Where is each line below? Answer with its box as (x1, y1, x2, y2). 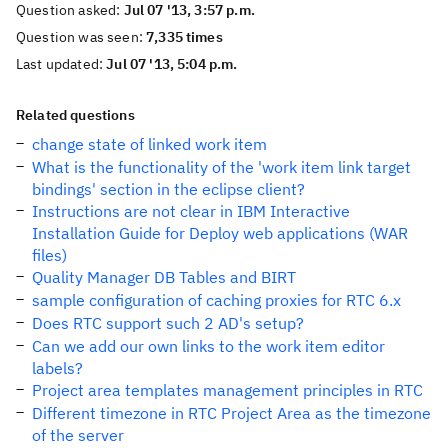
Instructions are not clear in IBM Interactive (32, 201, 350, 221)
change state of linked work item (32, 134, 267, 154)
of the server (32, 425, 124, 445)
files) (32, 245, 67, 265)
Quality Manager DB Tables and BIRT (32, 267, 296, 287)
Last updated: (16, 55, 107, 73)
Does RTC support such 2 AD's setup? (32, 313, 304, 333)
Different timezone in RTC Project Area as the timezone (32, 403, 431, 423)
